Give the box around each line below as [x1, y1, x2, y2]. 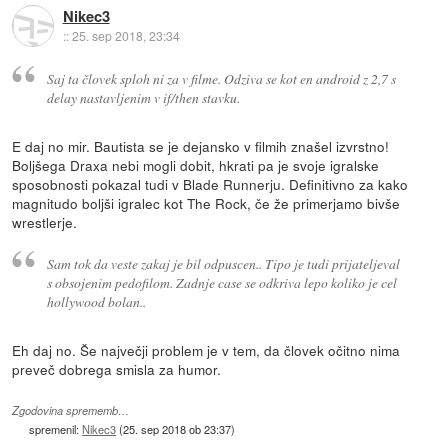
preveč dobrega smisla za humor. [12, 358, 222, 379]
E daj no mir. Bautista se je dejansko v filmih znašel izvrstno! [12, 136, 390, 157]
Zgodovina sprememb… [12, 402, 130, 418]
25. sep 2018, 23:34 [71, 26, 180, 44]
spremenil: [29, 420, 83, 437]
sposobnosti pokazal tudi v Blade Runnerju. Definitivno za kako [12, 174, 409, 195]
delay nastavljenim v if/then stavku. [46, 88, 240, 108]
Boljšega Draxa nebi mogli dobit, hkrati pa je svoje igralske [12, 155, 380, 176]
